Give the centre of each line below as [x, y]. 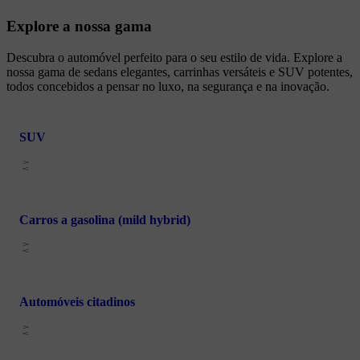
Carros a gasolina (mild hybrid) [105, 219]
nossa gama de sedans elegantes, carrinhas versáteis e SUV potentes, [180, 72]
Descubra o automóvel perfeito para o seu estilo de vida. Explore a [174, 58]
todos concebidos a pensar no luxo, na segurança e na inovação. [168, 87]
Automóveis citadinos [77, 302]
